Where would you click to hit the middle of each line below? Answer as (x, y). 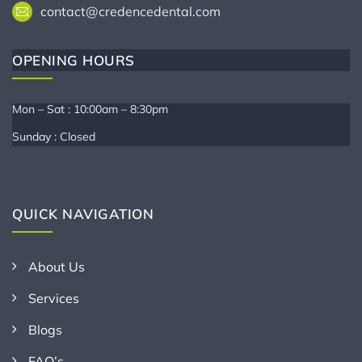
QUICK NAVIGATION (83, 214)
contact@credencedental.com (130, 11)
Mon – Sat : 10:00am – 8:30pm (90, 109)
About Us (57, 267)
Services (54, 298)
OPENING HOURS (74, 60)
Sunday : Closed (54, 137)
